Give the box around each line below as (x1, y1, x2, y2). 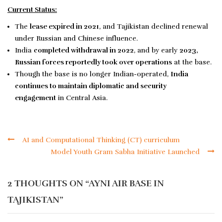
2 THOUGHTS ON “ (7, 178, 89, 189)
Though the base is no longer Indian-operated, (15, 70, 170, 79)
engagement (15, 94, 56, 103)
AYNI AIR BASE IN (89, 178, 164, 189)
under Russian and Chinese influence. (15, 34, 138, 43)
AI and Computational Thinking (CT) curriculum (22, 136, 180, 145)
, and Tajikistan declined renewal (99, 22, 208, 31)
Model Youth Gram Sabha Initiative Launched (51, 148, 200, 157)
